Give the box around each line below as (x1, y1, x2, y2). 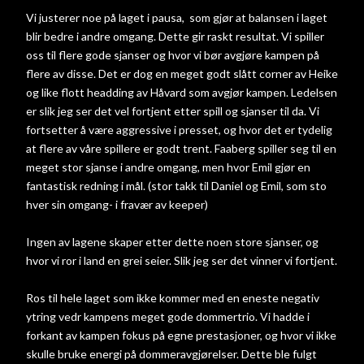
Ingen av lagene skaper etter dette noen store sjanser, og (26, 234, 318, 249)
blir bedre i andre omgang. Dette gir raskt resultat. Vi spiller (26, 28, 324, 43)
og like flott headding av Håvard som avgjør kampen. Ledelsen (26, 84, 337, 99)
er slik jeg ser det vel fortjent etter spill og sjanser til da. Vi (26, 103, 319, 118)
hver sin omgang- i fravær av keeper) (26, 197, 208, 211)
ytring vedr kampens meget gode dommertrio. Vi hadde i (26, 309, 310, 323)
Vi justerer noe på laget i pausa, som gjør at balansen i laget (26, 10, 327, 24)
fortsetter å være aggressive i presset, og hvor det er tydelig (26, 122, 332, 136)
